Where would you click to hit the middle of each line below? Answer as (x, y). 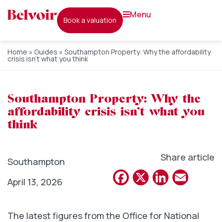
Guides (46, 52)
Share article (188, 157)
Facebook (164, 178)
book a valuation (92, 20)
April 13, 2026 (35, 182)
